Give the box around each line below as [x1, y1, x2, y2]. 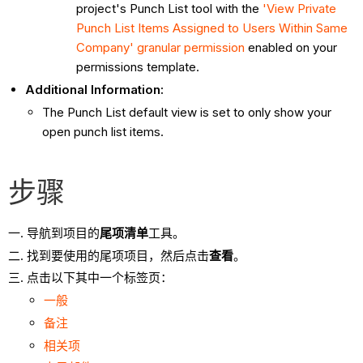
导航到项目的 [26, 224, 100, 241]
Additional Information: [25, 82, 164, 98]
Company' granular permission [76, 40, 249, 56]
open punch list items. [42, 123, 164, 139]
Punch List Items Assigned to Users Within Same [76, 20, 348, 36]
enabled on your [248, 40, 338, 56]
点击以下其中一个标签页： [26, 270, 173, 286]
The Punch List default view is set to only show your [42, 104, 332, 120]
